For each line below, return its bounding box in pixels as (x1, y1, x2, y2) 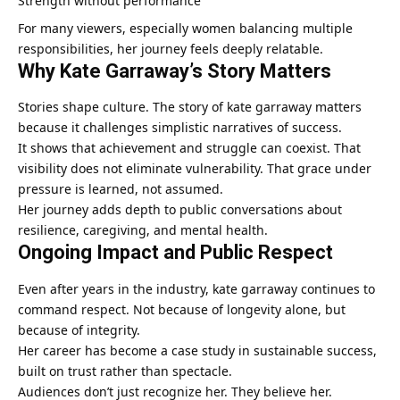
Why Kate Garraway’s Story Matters (18, 60, 331, 83)
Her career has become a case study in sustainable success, (18, 341, 377, 359)
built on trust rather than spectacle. (18, 362, 232, 379)
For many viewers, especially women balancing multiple (18, 20, 353, 37)
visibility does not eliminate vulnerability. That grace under (18, 160, 371, 178)
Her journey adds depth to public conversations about (18, 201, 342, 219)
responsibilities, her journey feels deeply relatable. (18, 40, 323, 58)
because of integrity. (18, 321, 140, 338)
